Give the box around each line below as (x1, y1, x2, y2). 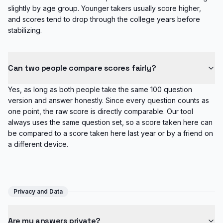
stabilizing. (8, 26, 42, 34)
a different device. (8, 140, 68, 148)
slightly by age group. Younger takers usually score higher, (8, 4, 201, 12)
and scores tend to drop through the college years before (8, 15, 200, 23)
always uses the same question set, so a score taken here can (8, 118, 213, 126)
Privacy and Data (13, 188, 63, 195)
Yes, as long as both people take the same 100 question (8, 85, 192, 94)
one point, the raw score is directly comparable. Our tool (8, 107, 193, 115)
